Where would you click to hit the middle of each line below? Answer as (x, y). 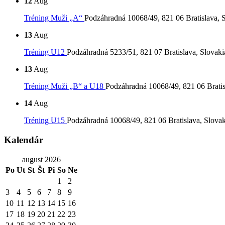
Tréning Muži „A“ (54, 18)
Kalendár (24, 140)
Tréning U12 (45, 52)
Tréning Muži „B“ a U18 (65, 86)
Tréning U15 (45, 121)
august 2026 (41, 159)
